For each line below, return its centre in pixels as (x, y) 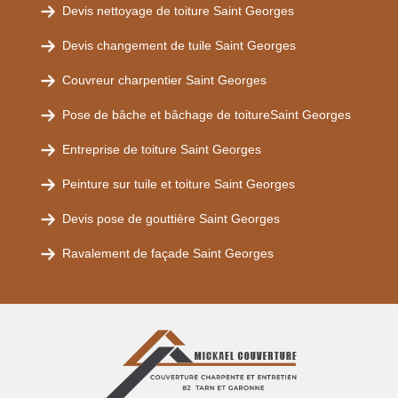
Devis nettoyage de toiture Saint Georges (178, 11)
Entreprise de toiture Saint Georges (162, 149)
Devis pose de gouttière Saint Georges (171, 219)
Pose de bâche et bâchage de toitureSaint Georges (207, 115)
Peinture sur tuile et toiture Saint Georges (179, 184)
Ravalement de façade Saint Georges (168, 253)
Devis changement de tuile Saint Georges (179, 45)
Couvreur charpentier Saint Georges (164, 80)
